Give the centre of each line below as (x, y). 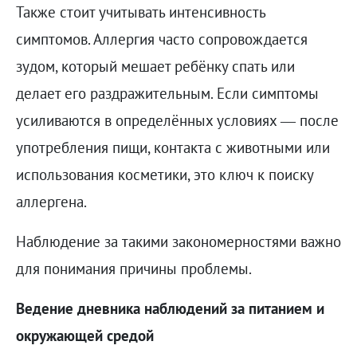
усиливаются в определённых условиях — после (177, 120)
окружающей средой (84, 335)
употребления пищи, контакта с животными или (173, 147)
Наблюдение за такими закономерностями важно (178, 241)
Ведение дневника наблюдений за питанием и (170, 308)
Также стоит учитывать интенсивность (140, 12)
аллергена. (53, 201)
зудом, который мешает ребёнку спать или (155, 66)
